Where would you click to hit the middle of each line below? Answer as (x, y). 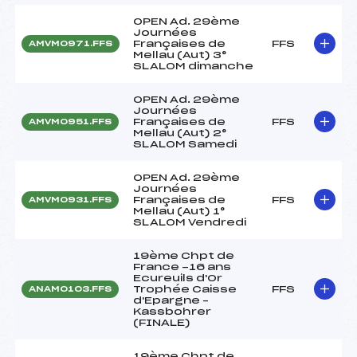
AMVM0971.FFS (71, 43)
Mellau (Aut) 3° (180, 55)
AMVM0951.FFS (70, 122)
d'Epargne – (171, 300)
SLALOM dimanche (193, 66)
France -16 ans (182, 267)
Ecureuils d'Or (178, 278)
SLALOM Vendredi (190, 222)
